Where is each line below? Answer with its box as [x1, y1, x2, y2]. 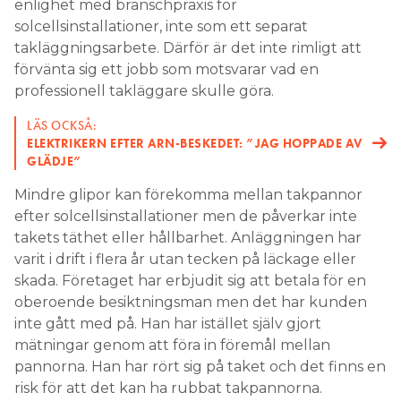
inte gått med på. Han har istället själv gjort [14, 315, 321, 333]
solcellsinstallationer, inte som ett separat [14, 18, 308, 36]
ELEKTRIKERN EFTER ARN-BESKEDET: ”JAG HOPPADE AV [27, 135, 363, 152]
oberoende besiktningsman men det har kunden [14, 294, 367, 311]
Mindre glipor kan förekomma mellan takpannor [14, 186, 363, 204]
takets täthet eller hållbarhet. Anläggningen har [14, 229, 362, 247]
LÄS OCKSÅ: [27, 117, 97, 134]
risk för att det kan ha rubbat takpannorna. [14, 380, 326, 397]
